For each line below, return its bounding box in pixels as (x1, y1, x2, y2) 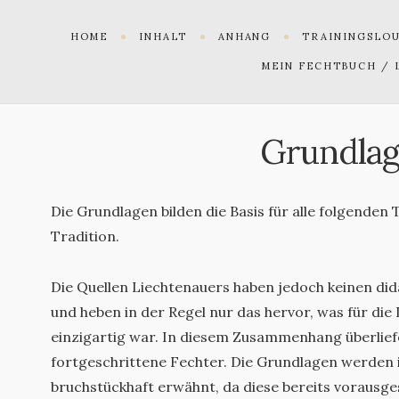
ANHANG (217, 29, 272, 43)
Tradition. (51, 226, 119, 245)
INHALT (138, 29, 187, 43)
